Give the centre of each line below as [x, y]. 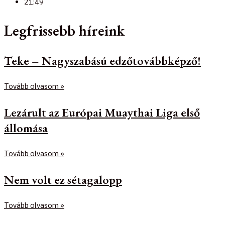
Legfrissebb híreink [64, 30]
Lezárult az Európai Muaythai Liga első [102, 112]
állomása [26, 128]
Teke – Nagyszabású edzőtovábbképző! [102, 60]
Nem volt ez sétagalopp [63, 179]
